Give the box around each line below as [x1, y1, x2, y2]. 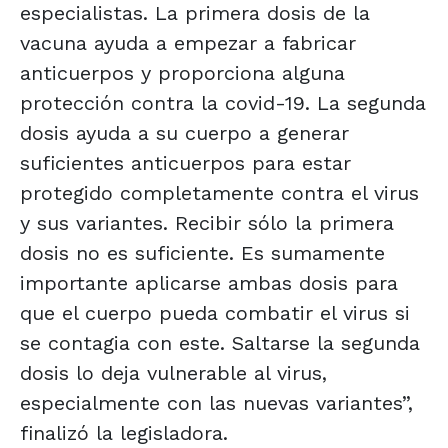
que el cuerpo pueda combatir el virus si [20, 300, 410, 325]
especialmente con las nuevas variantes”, [20, 390, 413, 415]
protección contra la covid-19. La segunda [20, 90, 426, 115]
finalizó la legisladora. [20, 420, 228, 445]
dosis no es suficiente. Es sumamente [20, 240, 385, 265]
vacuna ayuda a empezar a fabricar [20, 30, 356, 55]
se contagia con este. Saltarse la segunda [20, 330, 420, 355]
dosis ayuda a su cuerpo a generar [20, 120, 349, 145]
